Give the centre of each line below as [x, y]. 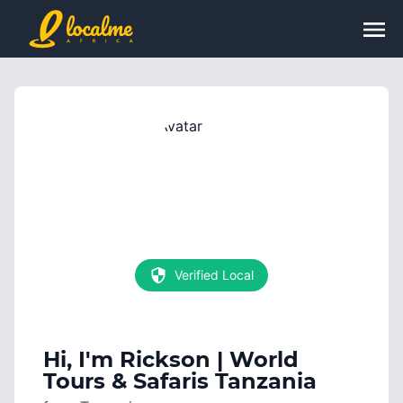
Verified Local [214, 275]
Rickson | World [209, 359]
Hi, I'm [81, 359]
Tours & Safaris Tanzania [180, 381]
